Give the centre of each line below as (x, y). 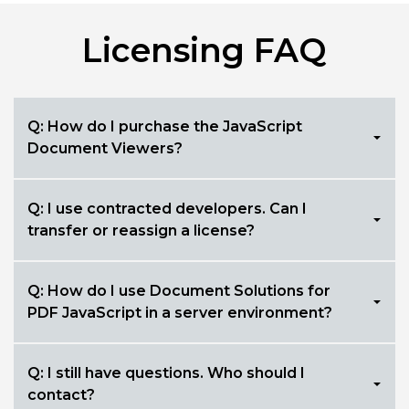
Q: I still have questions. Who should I (166, 373)
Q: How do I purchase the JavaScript (165, 126)
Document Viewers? (105, 148)
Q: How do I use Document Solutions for (179, 291)
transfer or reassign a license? (141, 231)
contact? (61, 395)
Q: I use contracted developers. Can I (167, 209)
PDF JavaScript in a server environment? (180, 313)
